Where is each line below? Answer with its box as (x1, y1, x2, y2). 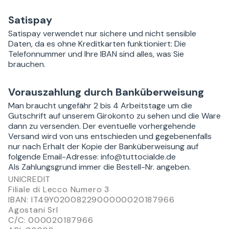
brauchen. (8, 58, 45, 70)
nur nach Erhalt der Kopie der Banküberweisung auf (8, 141, 198, 152)
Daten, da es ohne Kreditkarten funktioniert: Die (8, 38, 186, 49)
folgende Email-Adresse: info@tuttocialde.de (8, 151, 176, 162)
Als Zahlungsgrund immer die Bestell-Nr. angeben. (8, 161, 191, 172)
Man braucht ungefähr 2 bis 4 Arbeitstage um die (8, 100, 192, 111)
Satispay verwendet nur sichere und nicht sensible (8, 28, 196, 39)
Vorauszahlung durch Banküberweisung (8, 85, 204, 99)
